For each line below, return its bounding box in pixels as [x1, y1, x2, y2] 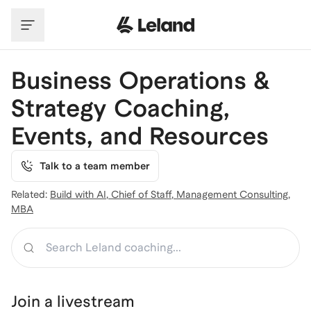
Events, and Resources [11, 122, 269, 149]
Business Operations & [11, 67, 270, 94]
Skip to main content [10, 6, 120, 19]
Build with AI [50, 189, 106, 200]
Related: [11, 189, 47, 200]
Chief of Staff [111, 189, 171, 200]
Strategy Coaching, [11, 94, 230, 121]
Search [34, 230, 67, 242]
